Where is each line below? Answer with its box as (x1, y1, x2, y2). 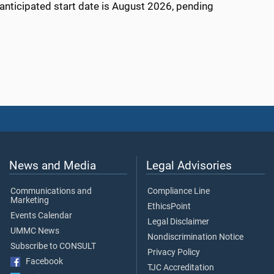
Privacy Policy (147, 246, 200, 257)
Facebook (20, 256, 63, 267)
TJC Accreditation (147, 262, 214, 273)
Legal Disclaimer (147, 216, 209, 227)
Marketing (10, 194, 49, 206)
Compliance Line (147, 185, 210, 196)
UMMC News (10, 225, 59, 236)
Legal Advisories (146, 158, 232, 172)
